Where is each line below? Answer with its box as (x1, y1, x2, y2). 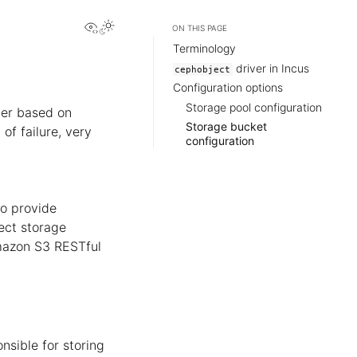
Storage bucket (186, 119, 267, 133)
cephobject (175, 63, 231, 75)
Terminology (173, 41, 236, 56)
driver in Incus (232, 61, 309, 75)
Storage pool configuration (186, 100, 322, 114)
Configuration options (173, 80, 283, 95)
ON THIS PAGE (172, 23, 227, 33)
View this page (98, 18, 187, 33)
